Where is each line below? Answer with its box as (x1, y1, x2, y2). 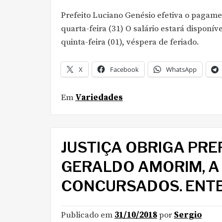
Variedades (75, 92, 123, 103)
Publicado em (61, 210, 114, 221)
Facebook (110, 64, 139, 74)
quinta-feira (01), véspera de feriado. (61, 37, 199, 48)
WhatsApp (166, 64, 197, 74)
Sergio (174, 210, 202, 221)
